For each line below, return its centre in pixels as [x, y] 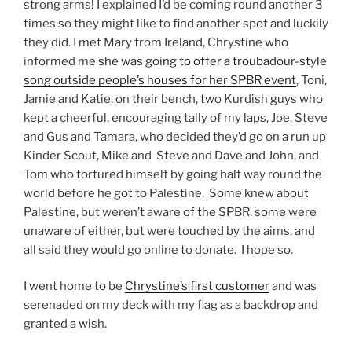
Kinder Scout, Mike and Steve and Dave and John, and [171, 155]
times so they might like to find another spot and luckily [176, 23]
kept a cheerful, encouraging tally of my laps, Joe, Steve [176, 117]
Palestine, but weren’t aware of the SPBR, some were [170, 212]
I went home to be [74, 286]
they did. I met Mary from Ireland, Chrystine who [156, 42]
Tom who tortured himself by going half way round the [173, 174]
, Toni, [312, 80]
